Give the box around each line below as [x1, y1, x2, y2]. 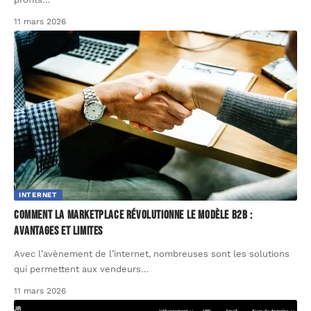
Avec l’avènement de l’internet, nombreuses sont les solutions [14, 248, 289, 259]
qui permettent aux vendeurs [14, 263, 141, 274]
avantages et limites [14, 224, 103, 238]
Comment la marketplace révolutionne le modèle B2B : [14, 208, 253, 222]
